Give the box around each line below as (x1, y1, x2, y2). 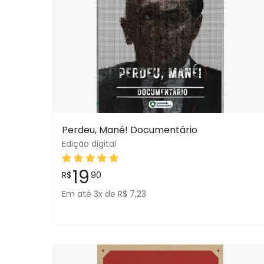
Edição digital (62, 138, 116, 150)
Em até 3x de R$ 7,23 (62, 188, 146, 200)
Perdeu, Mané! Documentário (62, 123, 197, 137)
